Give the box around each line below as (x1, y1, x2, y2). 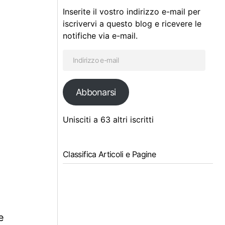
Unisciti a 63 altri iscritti (63, 114, 154, 125)
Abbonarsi (75, 86, 116, 97)
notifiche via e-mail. (63, 30, 138, 41)
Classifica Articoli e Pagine (63, 149, 156, 159)
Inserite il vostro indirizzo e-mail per (63, 6, 200, 17)
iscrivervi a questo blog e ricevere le (63, 18, 201, 29)
